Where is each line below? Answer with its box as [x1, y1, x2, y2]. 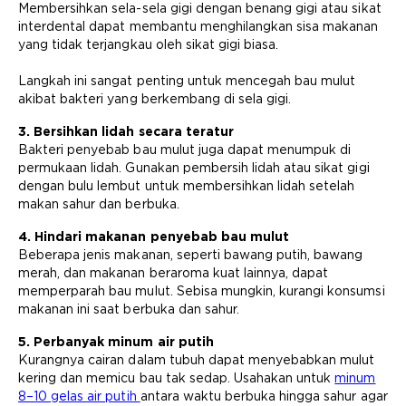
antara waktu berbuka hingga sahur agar [140, 389, 388, 403]
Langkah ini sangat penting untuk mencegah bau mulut [18, 73, 356, 88]
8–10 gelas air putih [18, 389, 140, 403]
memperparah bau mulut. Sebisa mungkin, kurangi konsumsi [18, 284, 385, 298]
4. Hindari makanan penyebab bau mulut [18, 229, 290, 244]
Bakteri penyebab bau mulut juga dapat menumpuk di [18, 142, 352, 157]
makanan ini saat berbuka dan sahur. [18, 302, 239, 316]
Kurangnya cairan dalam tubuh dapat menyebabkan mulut [18, 353, 375, 367]
